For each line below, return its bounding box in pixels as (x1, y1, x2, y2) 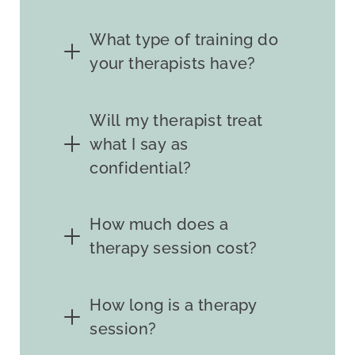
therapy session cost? (90, 239, 258, 258)
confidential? (90, 158, 192, 177)
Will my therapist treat (90, 110, 263, 130)
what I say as (90, 134, 189, 154)
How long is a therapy (90, 296, 258, 315)
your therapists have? (90, 53, 256, 73)
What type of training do (90, 29, 278, 49)
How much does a (90, 215, 229, 235)
